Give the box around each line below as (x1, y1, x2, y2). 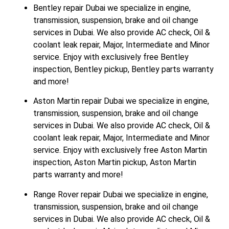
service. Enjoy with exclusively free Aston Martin (33, 145, 207, 155)
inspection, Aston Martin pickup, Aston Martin (33, 157, 196, 168)
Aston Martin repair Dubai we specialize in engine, (33, 96, 209, 106)
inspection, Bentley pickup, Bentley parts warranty (33, 64, 214, 74)
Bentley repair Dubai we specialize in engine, (33, 3, 191, 13)
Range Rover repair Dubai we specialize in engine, (33, 189, 208, 199)
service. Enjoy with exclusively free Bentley (33, 52, 189, 62)
